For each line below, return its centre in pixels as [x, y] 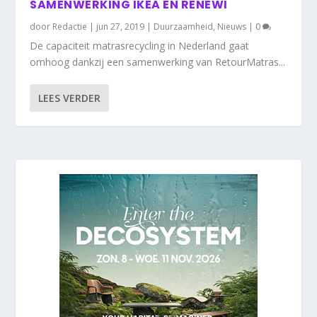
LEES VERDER [70, 98]
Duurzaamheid [184, 26]
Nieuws [232, 26]
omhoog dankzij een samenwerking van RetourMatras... [158, 62]
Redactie [70, 26]
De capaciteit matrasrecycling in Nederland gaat [140, 45]
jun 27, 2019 [121, 26]
